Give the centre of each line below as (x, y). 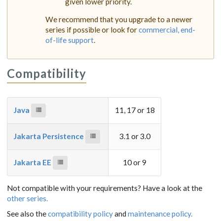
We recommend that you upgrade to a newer (119, 19)
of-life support (70, 40)
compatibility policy (81, 213)
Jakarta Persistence (50, 136)
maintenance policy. (160, 213)
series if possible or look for (92, 30)
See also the (27, 213)
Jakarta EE (33, 162)
